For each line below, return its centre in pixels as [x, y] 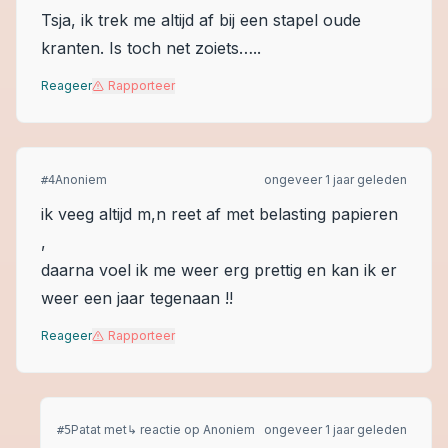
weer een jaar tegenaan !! [137, 298]
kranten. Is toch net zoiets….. [151, 48]
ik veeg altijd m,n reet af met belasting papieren [219, 214]
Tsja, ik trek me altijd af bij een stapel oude [201, 20]
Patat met [99, 429]
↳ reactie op [163, 429]
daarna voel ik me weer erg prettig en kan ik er [219, 270]
